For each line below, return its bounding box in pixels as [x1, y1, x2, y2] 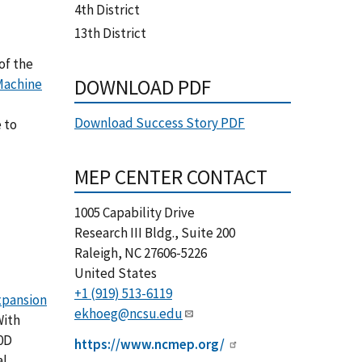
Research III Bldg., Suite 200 [74, 224, 235, 242]
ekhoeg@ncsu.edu [74, 305, 183, 323]
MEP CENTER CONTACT [74, 164, 267, 191]
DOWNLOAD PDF [74, 74, 211, 101]
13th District [74, 24, 146, 43]
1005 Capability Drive [74, 204, 195, 222]
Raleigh [74, 244, 118, 263]
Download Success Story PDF [74, 114, 245, 133]
